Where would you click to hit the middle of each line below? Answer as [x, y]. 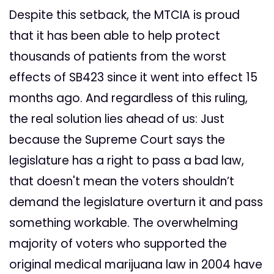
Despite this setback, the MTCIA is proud [124, 15]
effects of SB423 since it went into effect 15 [133, 78]
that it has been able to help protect [115, 36]
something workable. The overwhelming [124, 223]
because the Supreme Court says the [117, 140]
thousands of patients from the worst [118, 57]
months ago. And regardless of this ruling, [128, 98]
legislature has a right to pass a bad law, [127, 161]
